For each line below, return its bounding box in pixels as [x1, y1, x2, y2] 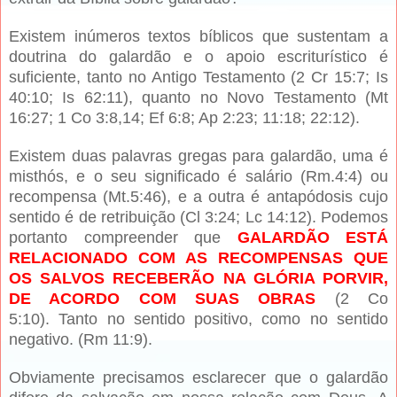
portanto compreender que [9, 229, 237, 247]
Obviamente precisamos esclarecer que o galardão [9, 369, 388, 387]
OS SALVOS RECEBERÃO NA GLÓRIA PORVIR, [9, 269, 388, 288]
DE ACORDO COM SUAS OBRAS [9, 290, 316, 308]
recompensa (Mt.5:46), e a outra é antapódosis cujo [9, 188, 388, 206]
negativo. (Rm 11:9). [9, 331, 152, 349]
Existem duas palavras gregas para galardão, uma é [9, 147, 388, 166]
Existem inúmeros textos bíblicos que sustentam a [9, 27, 388, 46]
